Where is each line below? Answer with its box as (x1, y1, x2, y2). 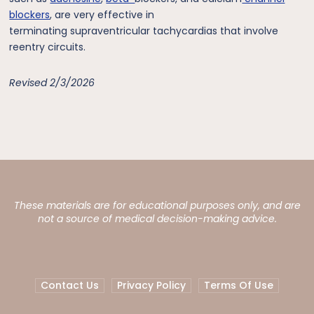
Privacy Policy (117, 278, 186, 292)
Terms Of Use (203, 278, 273, 292)
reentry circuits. (9, 39, 86, 54)
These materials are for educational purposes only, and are (13, 198, 301, 212)
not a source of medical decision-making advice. (37, 211, 277, 226)
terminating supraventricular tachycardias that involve (9, 23, 279, 38)
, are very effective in (50, 7, 155, 22)
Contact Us (41, 278, 100, 292)
